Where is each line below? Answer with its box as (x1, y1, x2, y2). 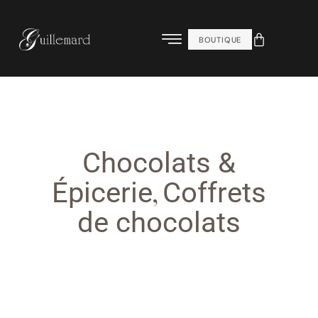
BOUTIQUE (198, 35, 242, 45)
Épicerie (52, 176, 153, 209)
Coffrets (163, 176, 266, 209)
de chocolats (77, 206, 241, 239)
